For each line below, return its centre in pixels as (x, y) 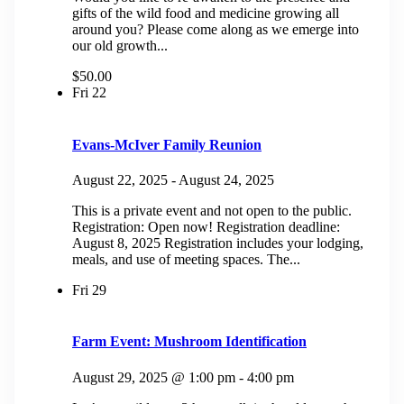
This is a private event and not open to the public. (212, 211)
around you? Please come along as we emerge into (216, 30)
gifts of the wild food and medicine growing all (206, 14)
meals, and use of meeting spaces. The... (186, 260)
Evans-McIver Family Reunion (167, 144)
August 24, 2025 (226, 180)
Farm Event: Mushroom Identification (189, 342)
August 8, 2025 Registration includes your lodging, (218, 243)
